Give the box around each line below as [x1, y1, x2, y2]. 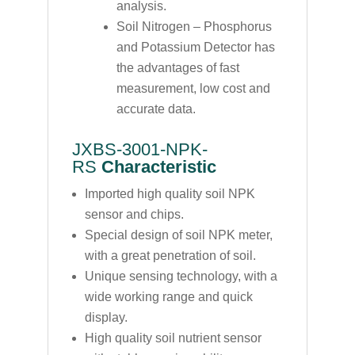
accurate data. [116, 101, 196, 116]
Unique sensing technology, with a [84, 269, 277, 283]
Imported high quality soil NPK [84, 186, 255, 200]
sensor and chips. [84, 207, 184, 221]
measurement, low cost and [116, 81, 270, 95]
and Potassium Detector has [116, 40, 275, 54]
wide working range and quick [84, 289, 253, 303]
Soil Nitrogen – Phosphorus [116, 19, 272, 33]
